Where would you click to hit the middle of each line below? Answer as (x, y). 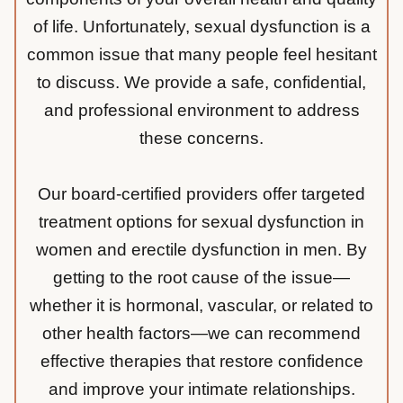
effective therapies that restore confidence (201, 362)
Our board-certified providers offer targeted (201, 194)
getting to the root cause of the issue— (201, 278)
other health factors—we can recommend (201, 334)
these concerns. (201, 139)
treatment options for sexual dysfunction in (201, 222)
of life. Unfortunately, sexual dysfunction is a (201, 27)
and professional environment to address (201, 111)
